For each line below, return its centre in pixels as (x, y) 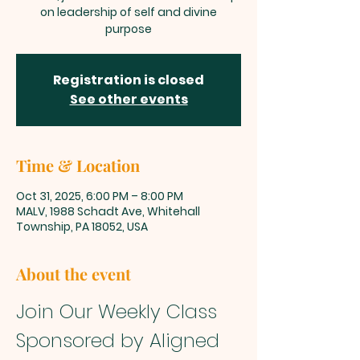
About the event (74, 274)
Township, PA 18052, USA (82, 227)
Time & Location (78, 165)
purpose (129, 29)
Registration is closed (129, 80)
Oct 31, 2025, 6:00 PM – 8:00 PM (100, 196)
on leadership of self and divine (129, 12)
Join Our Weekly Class (119, 311)
